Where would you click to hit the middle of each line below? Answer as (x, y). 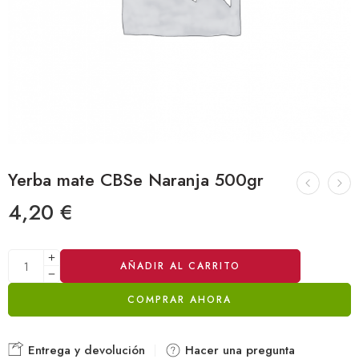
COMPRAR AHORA (179, 300)
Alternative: (38, 257)
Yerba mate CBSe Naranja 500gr (136, 180)
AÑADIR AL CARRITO (180, 266)
